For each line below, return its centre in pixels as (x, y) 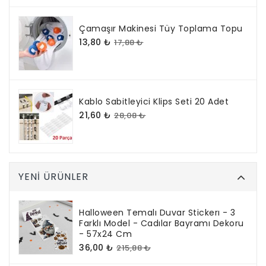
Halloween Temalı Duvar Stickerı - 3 (157, 212)
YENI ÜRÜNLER (53, 176)
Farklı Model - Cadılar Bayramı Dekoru (161, 223)
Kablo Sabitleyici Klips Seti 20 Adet (154, 101)
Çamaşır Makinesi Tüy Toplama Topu (161, 28)
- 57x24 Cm (105, 234)
